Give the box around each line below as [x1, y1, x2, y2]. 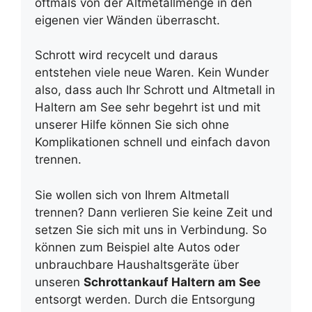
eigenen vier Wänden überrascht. [35, 13, 220, 27]
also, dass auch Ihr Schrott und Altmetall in [35, 83, 275, 97]
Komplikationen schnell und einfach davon [35, 135, 270, 149]
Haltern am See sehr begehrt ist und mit [35, 100, 260, 114]
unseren [35, 274, 84, 289]
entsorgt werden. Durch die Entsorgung [35, 292, 255, 306]
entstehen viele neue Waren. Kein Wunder [35, 65, 269, 79]
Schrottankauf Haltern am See [84, 274, 260, 289]
